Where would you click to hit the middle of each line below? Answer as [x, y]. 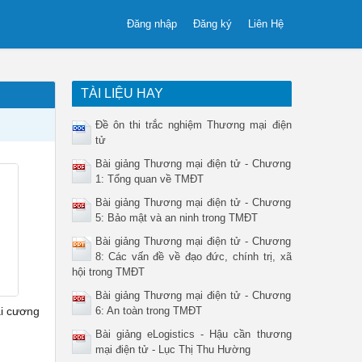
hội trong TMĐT [108, 272]
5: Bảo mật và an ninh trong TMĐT [176, 218]
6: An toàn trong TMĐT [148, 311]
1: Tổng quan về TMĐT [149, 179]
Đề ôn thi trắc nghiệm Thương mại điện [193, 125]
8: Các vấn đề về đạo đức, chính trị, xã [193, 257]
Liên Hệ [266, 24]
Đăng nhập [152, 24]
